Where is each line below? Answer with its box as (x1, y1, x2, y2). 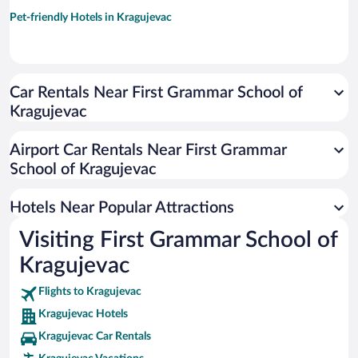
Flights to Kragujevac (38, 286, 141, 298)
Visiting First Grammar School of (19, 229, 337, 252)
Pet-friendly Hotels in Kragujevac (10, 12, 172, 24)
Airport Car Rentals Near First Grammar (10, 142, 287, 159)
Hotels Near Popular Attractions (10, 200, 234, 217)
